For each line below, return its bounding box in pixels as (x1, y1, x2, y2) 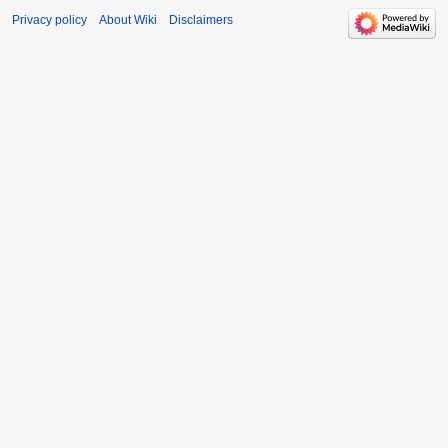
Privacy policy (12, 12, 87, 27)
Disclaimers (169, 12, 233, 27)
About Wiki (99, 12, 157, 27)
